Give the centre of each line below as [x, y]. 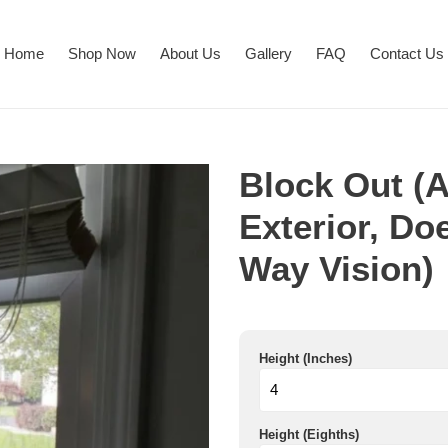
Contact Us [406, 53]
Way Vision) [336, 268]
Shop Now [101, 53]
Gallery [268, 53]
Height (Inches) [305, 358]
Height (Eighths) [309, 434]
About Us [190, 53]
